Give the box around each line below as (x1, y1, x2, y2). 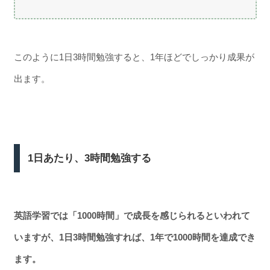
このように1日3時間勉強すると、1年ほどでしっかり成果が (13, 51, 254, 62)
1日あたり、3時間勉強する (28, 152, 152, 164)
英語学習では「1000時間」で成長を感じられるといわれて (13, 210, 250, 221)
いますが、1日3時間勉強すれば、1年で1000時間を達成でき (13, 231, 256, 242)
